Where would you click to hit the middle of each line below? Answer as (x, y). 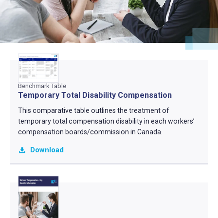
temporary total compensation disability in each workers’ (106, 121)
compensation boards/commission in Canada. (90, 132)
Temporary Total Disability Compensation (95, 95)
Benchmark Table (42, 86)
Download (47, 150)
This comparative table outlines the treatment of (93, 110)
